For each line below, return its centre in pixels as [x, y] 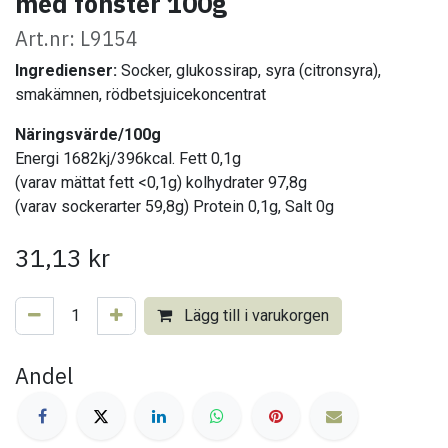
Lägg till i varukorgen [254, 316]
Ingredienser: [66, 71]
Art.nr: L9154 [76, 39]
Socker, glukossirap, [191, 71]
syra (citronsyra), [323, 71]
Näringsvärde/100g [88, 135]
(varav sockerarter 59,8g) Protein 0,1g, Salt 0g [174, 207]
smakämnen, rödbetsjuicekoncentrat [140, 95]
